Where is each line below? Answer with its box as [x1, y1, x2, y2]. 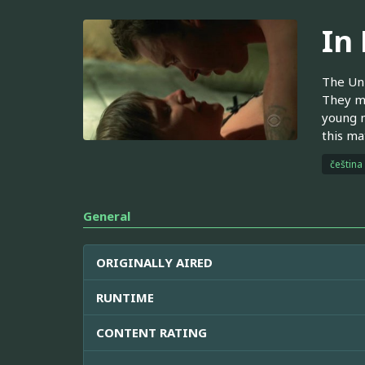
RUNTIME [96, 288, 154, 306]
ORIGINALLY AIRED [96, 253, 213, 270]
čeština [329, 156, 363, 171]
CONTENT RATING [96, 323, 207, 341]
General [83, 207, 130, 224]
